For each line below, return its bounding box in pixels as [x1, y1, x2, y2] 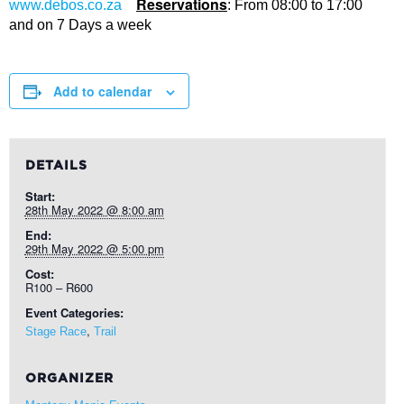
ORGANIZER [24, 372, 114, 385]
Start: [24, 188, 55, 205]
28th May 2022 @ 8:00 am [24, 201, 164, 218]
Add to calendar [53, 82, 151, 100]
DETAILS [24, 160, 87, 172]
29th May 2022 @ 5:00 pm [24, 240, 164, 257]
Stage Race [24, 325, 87, 338]
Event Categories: [24, 304, 124, 321]
